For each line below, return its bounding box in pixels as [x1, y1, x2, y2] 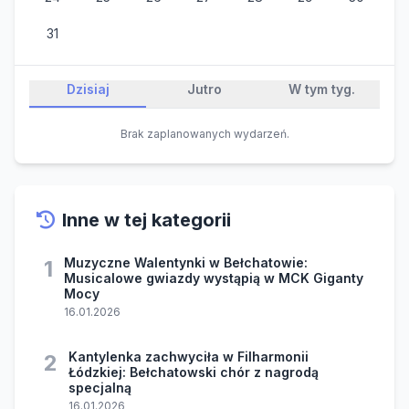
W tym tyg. [288, 81, 355, 98]
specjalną [68, 380, 131, 396]
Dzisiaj [66, 81, 110, 98]
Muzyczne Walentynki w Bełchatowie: [64, 255, 308, 271]
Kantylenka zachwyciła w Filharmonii [68, 349, 309, 365]
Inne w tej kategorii [62, 209, 231, 232]
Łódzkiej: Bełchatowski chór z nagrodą [68, 364, 319, 381]
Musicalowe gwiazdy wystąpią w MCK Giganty [64, 270, 363, 287]
